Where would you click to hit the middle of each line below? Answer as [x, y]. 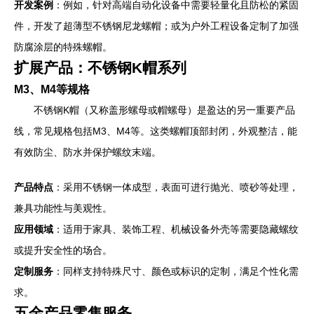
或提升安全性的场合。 [63, 250]
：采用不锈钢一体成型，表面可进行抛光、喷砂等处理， [176, 187]
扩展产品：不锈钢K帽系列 [100, 68]
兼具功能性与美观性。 [63, 208]
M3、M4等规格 [52, 89]
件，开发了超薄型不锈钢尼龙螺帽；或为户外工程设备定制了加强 [156, 26]
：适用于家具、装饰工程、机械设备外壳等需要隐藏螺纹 [176, 229]
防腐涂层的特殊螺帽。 [63, 47]
